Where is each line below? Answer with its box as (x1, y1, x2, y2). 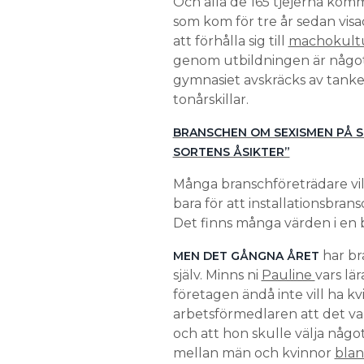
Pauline (261, 266, 315, 283)
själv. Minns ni (172, 266, 262, 283)
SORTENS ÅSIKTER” (172, 144, 290, 159)
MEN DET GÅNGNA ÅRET (172, 248, 319, 263)
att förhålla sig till (172, 32, 288, 49)
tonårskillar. (172, 91, 249, 107)
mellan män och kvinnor (172, 344, 335, 361)
